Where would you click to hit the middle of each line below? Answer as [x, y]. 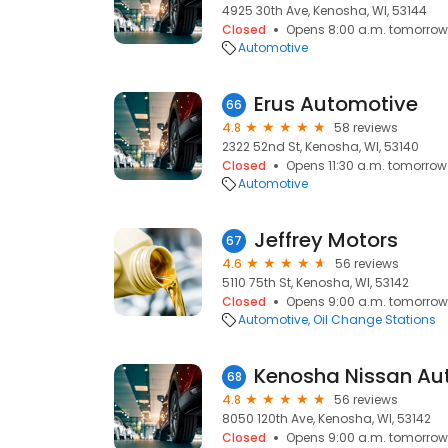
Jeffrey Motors [326, 240]
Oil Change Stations [374, 319]
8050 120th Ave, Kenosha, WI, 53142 [326, 418]
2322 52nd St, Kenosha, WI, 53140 [320, 146]
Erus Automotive [336, 104]
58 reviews [366, 127]
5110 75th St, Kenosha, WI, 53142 [315, 282]
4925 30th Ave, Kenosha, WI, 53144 [324, 10]
